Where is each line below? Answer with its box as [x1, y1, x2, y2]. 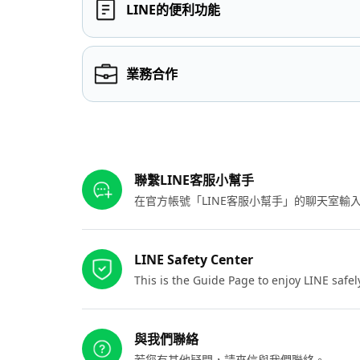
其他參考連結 [83, 153, 150, 168]
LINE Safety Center [134, 251, 253, 268]
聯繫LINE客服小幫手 [134, 171, 254, 189]
